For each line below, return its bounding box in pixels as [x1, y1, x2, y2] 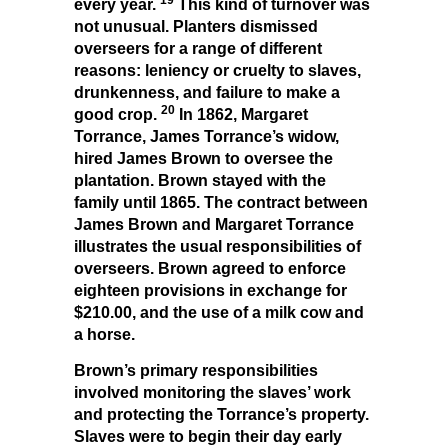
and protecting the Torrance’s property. [74, 405, 369, 423]
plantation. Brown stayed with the [74, 171, 326, 189]
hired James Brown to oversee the [74, 149, 333, 167]
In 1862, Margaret [179, 105, 308, 123]
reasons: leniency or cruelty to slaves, [74, 61, 361, 79]
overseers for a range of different [74, 39, 322, 57]
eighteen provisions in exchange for [74, 281, 347, 299]
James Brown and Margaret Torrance [74, 215, 354, 233]
